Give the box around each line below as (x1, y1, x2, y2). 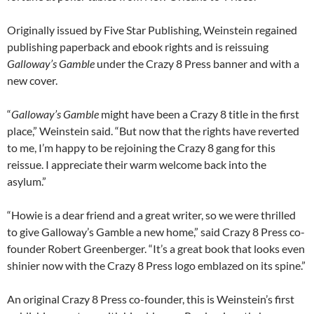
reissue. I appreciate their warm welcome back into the (7, 157, 266, 171)
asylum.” (7, 174, 46, 188)
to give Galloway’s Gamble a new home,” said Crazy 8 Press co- (7, 224, 305, 238)
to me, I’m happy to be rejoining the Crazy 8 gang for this (7, 140, 275, 154)
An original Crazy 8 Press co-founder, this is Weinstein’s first (7, 292, 294, 306)
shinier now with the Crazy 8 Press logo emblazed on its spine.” (7, 258, 306, 272)
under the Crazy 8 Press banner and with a (95, 56, 299, 70)
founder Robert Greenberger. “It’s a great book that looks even (7, 241, 305, 255)
